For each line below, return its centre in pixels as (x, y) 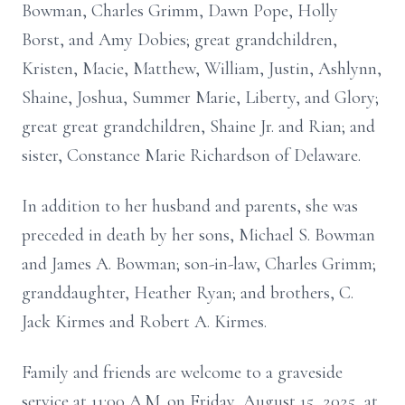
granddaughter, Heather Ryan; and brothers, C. (188, 293)
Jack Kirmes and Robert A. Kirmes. (144, 322)
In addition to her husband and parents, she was (190, 206)
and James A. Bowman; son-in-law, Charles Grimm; (199, 264)
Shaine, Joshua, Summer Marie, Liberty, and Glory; (200, 98)
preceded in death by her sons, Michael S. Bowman (198, 235)
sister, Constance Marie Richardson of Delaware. (191, 155)
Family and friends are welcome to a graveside (182, 372)
